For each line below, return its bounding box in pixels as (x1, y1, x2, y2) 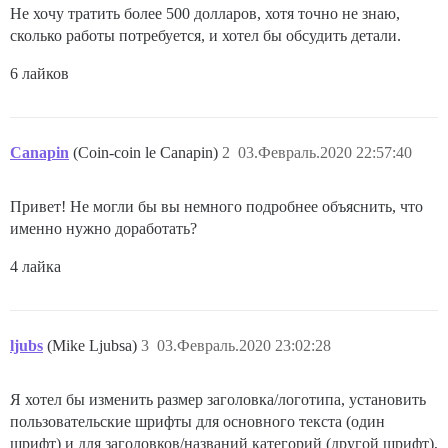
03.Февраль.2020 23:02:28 (157, 337, 331, 355)
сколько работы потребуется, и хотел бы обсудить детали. (10, 27, 401, 45)
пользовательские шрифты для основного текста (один (10, 413, 385, 431)
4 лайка (10, 258, 61, 276)
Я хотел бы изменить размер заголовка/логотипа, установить (10, 391, 426, 409)
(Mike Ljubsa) (47, 337, 141, 355)
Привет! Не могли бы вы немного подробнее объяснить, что (10, 198, 423, 216)
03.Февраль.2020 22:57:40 (238, 144, 412, 162)
